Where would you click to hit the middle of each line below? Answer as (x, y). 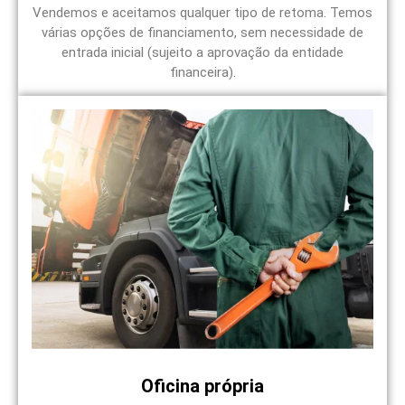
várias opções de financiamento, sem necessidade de (202, 33)
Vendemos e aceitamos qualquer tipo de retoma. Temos (202, 13)
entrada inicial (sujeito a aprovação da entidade (202, 53)
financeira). (202, 73)
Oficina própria (202, 386)
